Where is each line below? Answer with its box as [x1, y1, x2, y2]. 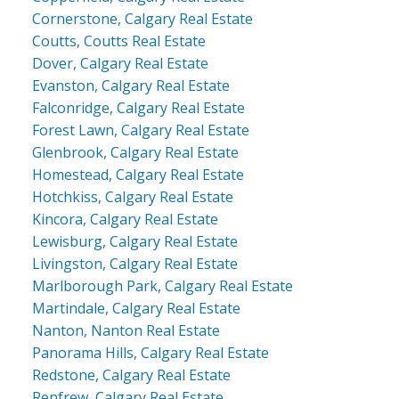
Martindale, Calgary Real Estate [31, 298, 240, 319]
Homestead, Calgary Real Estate [31, 165, 244, 185]
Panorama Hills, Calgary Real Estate [31, 343, 269, 363]
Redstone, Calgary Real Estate [31, 365, 231, 386]
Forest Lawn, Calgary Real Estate [31, 120, 249, 141]
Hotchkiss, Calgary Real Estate [31, 187, 233, 208]
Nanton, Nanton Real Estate [31, 321, 220, 341]
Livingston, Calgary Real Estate [31, 254, 238, 274]
